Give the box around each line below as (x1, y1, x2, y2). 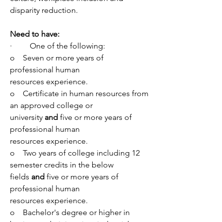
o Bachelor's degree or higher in (10, 208, 130, 217)
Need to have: (10, 29, 59, 39)
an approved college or (10, 101, 93, 110)
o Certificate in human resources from (10, 89, 149, 98)
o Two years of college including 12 (10, 148, 140, 158)
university (10, 112, 45, 122)
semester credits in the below (10, 160, 113, 169)
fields (10, 172, 31, 181)
